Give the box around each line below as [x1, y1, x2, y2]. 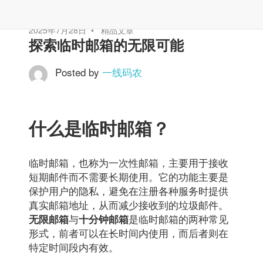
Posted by [55, 65, 102, 79]
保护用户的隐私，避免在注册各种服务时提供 [29, 183, 228, 198]
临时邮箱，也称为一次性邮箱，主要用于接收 [29, 154, 228, 170]
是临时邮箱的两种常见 [129, 211, 228, 226]
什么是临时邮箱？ [29, 115, 170, 140]
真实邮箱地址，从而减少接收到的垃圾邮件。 [29, 197, 228, 212]
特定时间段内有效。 [29, 239, 119, 254]
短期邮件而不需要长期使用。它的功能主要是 [29, 168, 228, 184]
